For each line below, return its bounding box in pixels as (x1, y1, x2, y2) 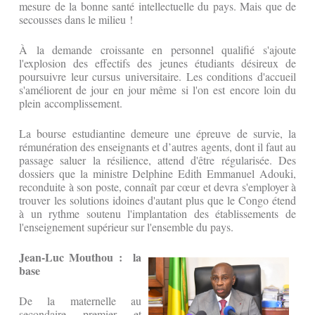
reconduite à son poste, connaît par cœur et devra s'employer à (19, 179, 296, 195)
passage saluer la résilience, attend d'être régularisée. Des (19, 153, 296, 168)
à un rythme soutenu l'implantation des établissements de (19, 206, 296, 221)
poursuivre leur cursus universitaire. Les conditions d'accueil (19, 69, 296, 84)
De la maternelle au (19, 293, 141, 309)
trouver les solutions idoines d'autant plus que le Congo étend (19, 193, 296, 208)
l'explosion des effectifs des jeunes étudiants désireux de (19, 56, 296, 71)
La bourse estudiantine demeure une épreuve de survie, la (19, 126, 296, 141)
